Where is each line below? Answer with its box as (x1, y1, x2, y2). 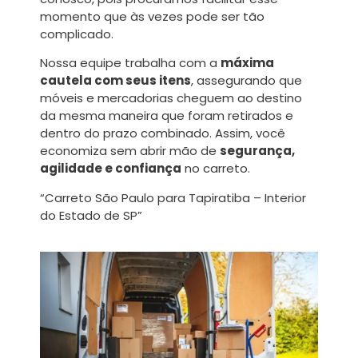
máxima (221, 54, 274, 72)
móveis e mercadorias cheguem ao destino (40, 89, 302, 107)
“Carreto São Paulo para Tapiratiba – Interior (40, 189, 306, 206)
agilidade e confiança (40, 160, 181, 177)
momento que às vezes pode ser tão (40, 7, 265, 25)
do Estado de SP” (40, 206, 142, 224)
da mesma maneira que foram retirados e (40, 107, 293, 125)
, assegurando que (191, 72, 302, 89)
